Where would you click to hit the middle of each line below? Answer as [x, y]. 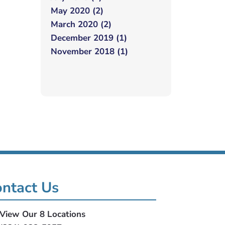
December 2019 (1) [89, 38]
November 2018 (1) [89, 51]
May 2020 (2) [77, 11]
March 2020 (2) [81, 24]
